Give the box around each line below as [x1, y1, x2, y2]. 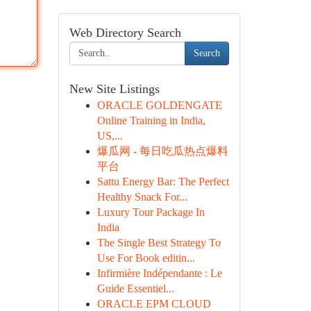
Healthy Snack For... [96, 191, 187, 203]
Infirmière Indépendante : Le [96, 267, 222, 279]
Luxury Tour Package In [96, 206, 205, 218]
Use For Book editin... [96, 252, 195, 264]
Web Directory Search [69, 26, 181, 40]
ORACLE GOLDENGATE [96, 99, 222, 111]
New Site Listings [69, 82, 160, 96]
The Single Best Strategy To [96, 237, 221, 249]
